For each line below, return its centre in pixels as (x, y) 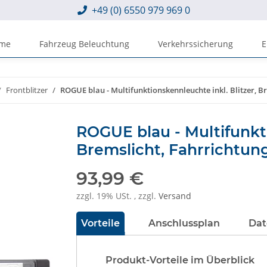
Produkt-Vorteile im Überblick (180, 260)
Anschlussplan (184, 223)
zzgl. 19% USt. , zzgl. (117, 196)
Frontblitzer (27, 90)
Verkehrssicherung (195, 44)
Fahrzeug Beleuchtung (84, 44)
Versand (175, 196)
